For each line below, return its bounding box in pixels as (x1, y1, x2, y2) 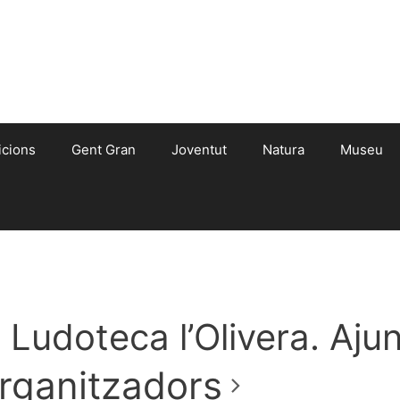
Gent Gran (71, 141, 136, 159)
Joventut (171, 141, 227, 159)
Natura (262, 141, 304, 159)
